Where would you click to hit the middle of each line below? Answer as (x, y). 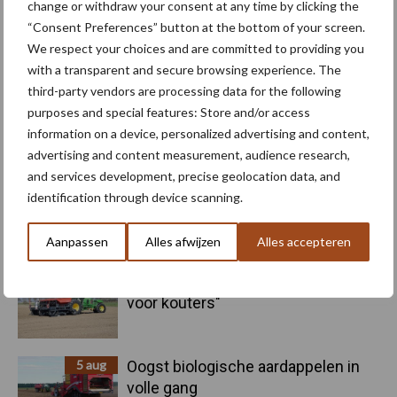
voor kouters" (174, 303)
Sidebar (54, 257)
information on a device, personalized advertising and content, (198, 133)
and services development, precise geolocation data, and (184, 175)
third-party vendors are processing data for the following (184, 90)
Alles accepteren (304, 241)
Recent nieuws (108, 232)
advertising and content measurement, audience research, (189, 154)
